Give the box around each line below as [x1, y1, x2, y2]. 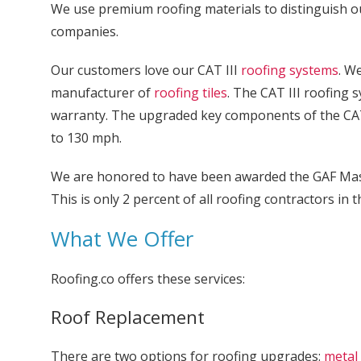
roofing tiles [153, 84, 227, 102]
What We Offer [50, 225, 193, 253]
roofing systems [240, 61, 338, 79]
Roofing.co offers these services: [50, 270, 245, 288]
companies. [50, 23, 118, 40]
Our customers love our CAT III [50, 61, 241, 79]
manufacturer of [50, 84, 154, 102]
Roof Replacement [50, 305, 205, 330]
